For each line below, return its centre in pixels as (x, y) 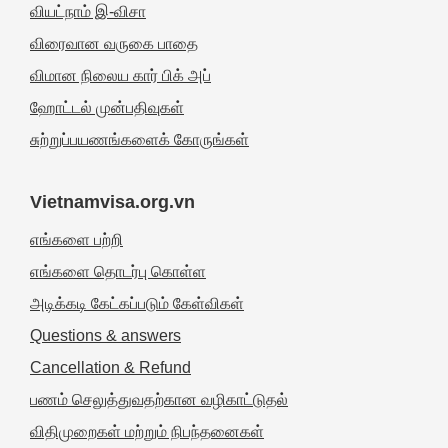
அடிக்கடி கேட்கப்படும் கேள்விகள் (137, 304)
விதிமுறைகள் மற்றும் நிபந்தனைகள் (147, 432)
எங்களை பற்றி (76, 240)
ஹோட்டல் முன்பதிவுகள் (107, 108)
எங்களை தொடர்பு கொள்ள (118, 272)
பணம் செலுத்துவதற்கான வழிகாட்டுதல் (159, 400)
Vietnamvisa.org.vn (112, 202)
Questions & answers (105, 336)
